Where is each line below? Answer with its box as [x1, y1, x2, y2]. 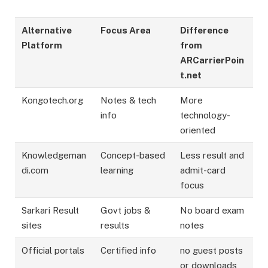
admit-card [180, 165, 226, 176]
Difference [180, 25, 229, 36]
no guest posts [180, 245, 243, 256]
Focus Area [100, 25, 151, 36]
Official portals [22, 245, 85, 256]
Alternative [22, 25, 72, 36]
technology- [180, 110, 231, 121]
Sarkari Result [22, 205, 80, 216]
